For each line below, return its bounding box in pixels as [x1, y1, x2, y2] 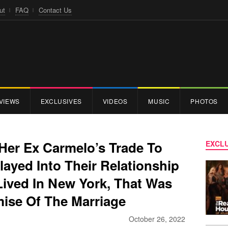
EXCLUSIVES [40, 96, 82, 105]
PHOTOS [190, 96, 218, 105]
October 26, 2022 [129, 213, 185, 224]
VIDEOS [102, 96, 128, 105]
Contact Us [39, 5, 72, 15]
